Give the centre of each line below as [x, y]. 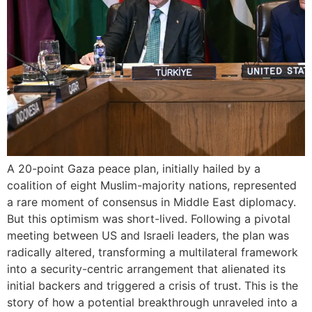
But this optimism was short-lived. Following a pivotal [149, 218]
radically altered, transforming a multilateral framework [153, 252]
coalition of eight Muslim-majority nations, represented [152, 185]
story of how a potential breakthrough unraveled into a [152, 302]
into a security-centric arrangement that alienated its [146, 268]
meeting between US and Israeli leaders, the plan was [148, 235]
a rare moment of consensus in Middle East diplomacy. [151, 202]
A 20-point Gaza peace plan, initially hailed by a [134, 168]
